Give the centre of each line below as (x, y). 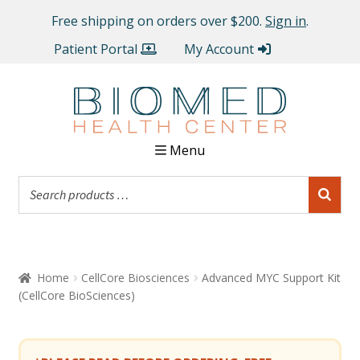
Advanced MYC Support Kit (272, 277)
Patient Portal (95, 49)
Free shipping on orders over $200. (158, 21)
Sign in (286, 21)
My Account (219, 49)
